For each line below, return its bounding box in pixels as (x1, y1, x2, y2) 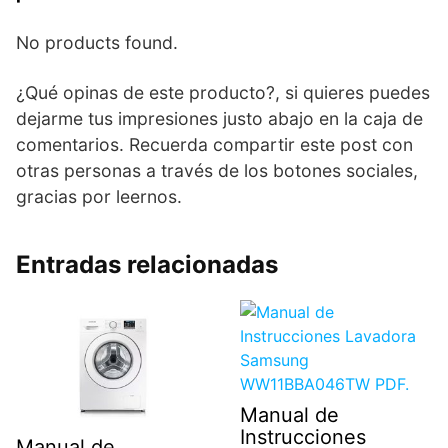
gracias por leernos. (16, 185, 182, 207)
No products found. (16, 31, 178, 53)
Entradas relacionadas (16, 249, 278, 279)
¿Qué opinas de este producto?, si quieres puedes (16, 81, 430, 103)
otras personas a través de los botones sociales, (16, 159, 418, 181)
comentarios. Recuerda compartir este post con (16, 133, 413, 155)
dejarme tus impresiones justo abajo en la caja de (16, 107, 423, 129)
